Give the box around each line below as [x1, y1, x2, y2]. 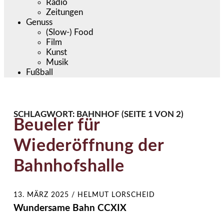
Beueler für [13, 116, 100, 134]
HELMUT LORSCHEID [77, 191, 155, 198]
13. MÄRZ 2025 [13, 191, 69, 198]
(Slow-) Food [46, 27, 94, 36]
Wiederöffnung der [13, 137, 164, 154]
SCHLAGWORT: [13, 109, 76, 118]
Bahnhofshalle [13, 157, 124, 175]
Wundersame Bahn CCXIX [13, 203, 126, 213]
